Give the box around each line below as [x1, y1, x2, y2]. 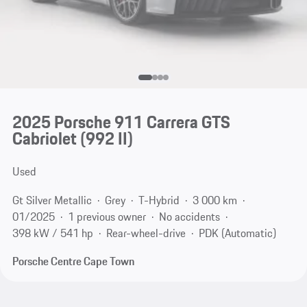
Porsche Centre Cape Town [12, 253, 134, 270]
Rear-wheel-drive [106, 224, 186, 241]
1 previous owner [67, 208, 146, 225]
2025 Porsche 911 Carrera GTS [12, 109, 230, 136]
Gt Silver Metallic [12, 191, 92, 208]
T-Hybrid [138, 191, 180, 208]
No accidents [158, 208, 220, 225]
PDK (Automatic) [198, 224, 276, 241]
